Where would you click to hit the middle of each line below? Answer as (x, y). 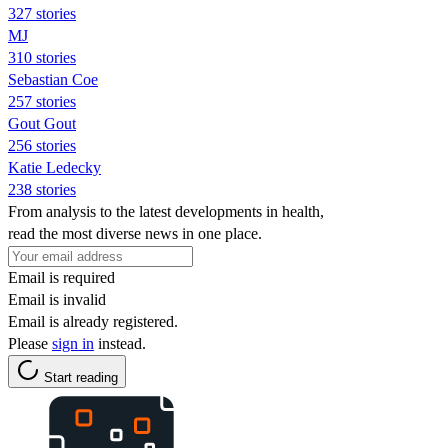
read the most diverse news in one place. (135, 233)
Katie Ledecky (54, 167)
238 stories (42, 189)
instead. (120, 343)
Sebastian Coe (53, 79)
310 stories (42, 57)
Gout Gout (42, 123)
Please (30, 343)
